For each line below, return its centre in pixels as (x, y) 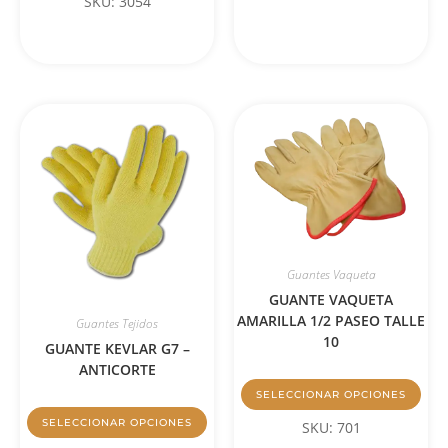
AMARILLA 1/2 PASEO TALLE (331, 321)
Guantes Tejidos (117, 323)
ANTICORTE (117, 369)
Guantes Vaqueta (331, 275)
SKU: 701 (331, 428)
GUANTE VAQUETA (331, 300)
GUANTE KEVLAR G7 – (117, 348)
